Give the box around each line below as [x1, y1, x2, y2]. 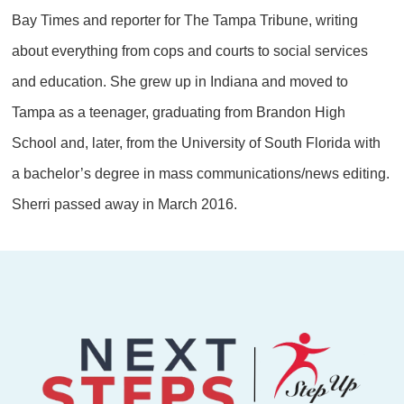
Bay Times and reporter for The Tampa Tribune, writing [12, 12, 359, 28]
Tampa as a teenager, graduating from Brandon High [12, 104, 346, 120]
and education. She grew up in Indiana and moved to [12, 73, 349, 89]
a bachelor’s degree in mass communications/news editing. [12, 165, 390, 181]
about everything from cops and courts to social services [12, 42, 369, 59]
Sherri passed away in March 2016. [12, 196, 238, 212]
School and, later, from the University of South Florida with [12, 134, 381, 151]
